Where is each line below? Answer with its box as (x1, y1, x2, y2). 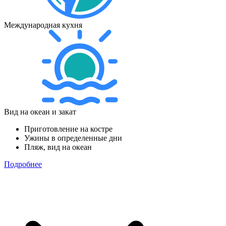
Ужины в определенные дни (24, 133, 122, 142)
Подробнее (4, 159, 42, 168)
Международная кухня (4, 20, 82, 29)
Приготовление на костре (24, 124, 112, 133)
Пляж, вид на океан (24, 142, 92, 151)
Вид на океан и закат (4, 107, 76, 116)
